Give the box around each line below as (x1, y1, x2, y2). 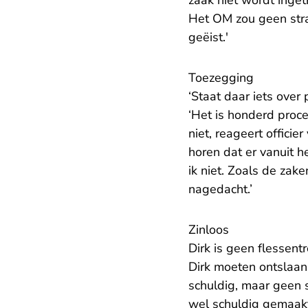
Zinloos (188, 221, 229, 239)
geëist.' (188, 29, 232, 46)
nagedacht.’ (188, 181, 252, 198)
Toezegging (188, 69, 254, 87)
